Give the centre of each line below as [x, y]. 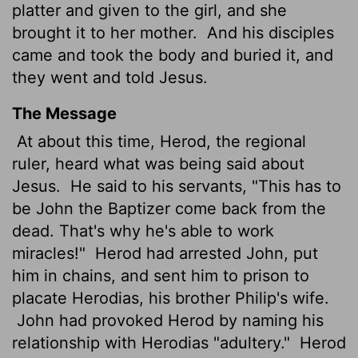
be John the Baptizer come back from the [169, 208]
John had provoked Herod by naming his [168, 320]
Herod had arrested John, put [204, 253]
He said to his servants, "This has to [203, 186]
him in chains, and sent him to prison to [161, 275]
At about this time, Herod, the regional [159, 141]
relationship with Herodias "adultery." [153, 342]
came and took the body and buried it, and [173, 55]
